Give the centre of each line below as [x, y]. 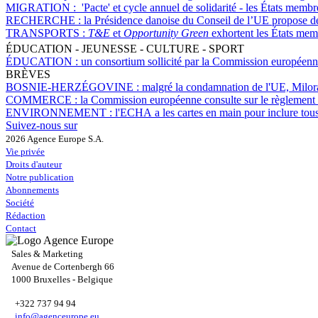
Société [20, 203]
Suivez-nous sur [42, 126]
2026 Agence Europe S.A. [55, 139]
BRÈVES [28, 75]
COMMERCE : [43, 100]
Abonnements [32, 190]
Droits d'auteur [34, 165]
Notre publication [40, 177]
